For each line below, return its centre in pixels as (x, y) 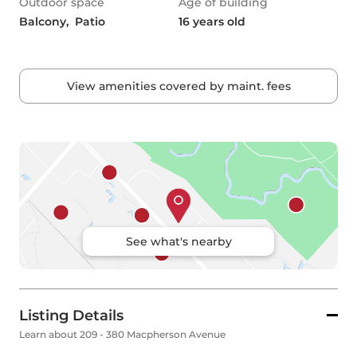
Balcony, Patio (62, 22)
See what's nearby (178, 242)
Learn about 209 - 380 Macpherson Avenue (122, 335)
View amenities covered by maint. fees (178, 86)
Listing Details (71, 316)
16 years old (212, 22)
